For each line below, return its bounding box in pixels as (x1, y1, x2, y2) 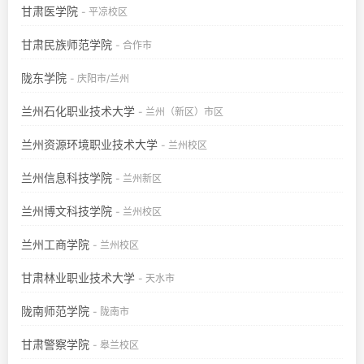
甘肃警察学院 (21, 337, 89, 352)
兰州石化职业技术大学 (21, 104, 135, 119)
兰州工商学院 (21, 237, 89, 252)
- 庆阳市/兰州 (70, 72, 129, 85)
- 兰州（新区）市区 (138, 106, 223, 119)
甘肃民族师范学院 (21, 37, 112, 52)
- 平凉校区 (81, 6, 128, 19)
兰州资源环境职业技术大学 (21, 137, 158, 152)
